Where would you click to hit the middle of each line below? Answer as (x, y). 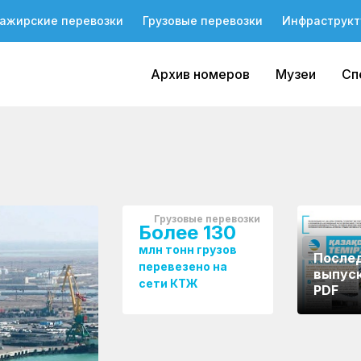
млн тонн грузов (187, 249)
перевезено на (183, 266)
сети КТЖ (168, 283)
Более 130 (187, 232)
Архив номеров (200, 74)
